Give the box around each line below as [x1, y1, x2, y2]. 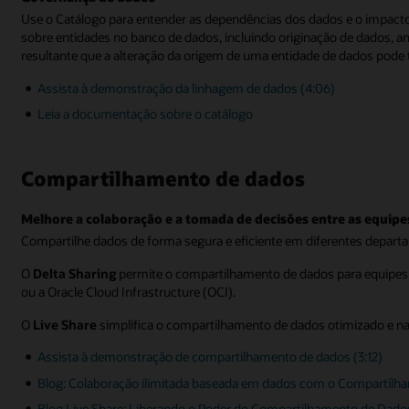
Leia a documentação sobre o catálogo [37, 105, 254, 123]
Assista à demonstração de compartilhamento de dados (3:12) [37, 348, 383, 366]
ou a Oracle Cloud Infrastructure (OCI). [21, 282, 236, 300]
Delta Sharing [33, 264, 117, 282]
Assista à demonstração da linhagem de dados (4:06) [37, 79, 336, 97]
